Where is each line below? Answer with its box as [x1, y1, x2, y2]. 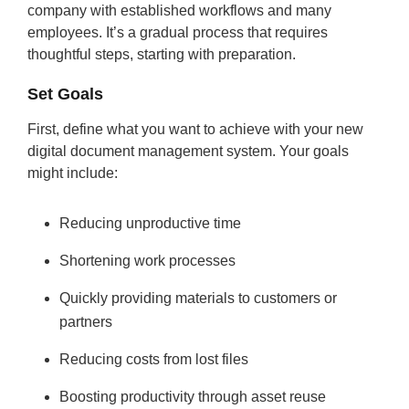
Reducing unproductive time [59, 215, 241, 231]
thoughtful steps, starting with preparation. [27, 47, 296, 62]
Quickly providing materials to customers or [59, 290, 337, 306]
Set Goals [27, 85, 103, 103]
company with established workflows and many [27, 3, 331, 18]
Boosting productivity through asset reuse [59, 389, 326, 404]
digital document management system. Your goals [27, 143, 349, 159]
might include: [27, 165, 118, 181]
